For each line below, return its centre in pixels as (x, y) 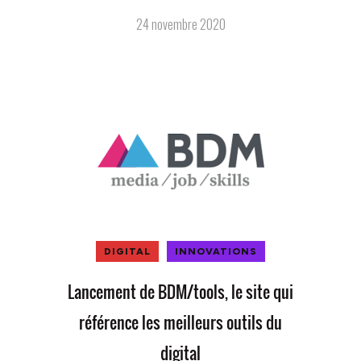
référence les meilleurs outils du (180, 322)
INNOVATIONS (216, 251)
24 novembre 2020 (180, 24)
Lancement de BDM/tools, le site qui (180, 291)
